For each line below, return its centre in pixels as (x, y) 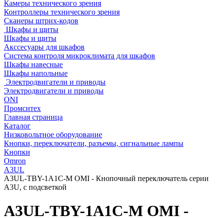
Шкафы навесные (33, 64)
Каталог (17, 126)
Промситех (22, 108)
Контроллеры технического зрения (62, 12)
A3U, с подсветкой (35, 187)
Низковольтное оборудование (53, 135)
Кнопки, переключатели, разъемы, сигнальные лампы (94, 143)
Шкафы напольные (36, 73)
